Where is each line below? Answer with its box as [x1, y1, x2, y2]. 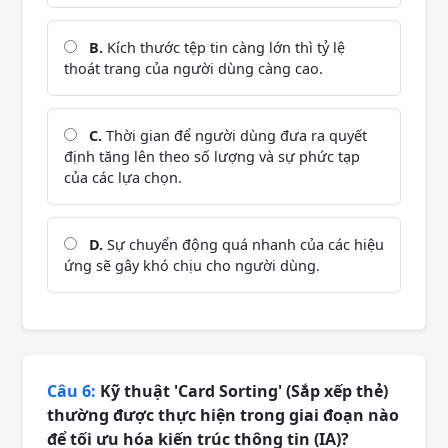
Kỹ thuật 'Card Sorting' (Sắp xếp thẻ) [96, 379, 388, 402]
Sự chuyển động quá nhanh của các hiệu [103, 234, 384, 254]
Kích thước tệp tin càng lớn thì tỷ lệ [103, 37, 345, 57]
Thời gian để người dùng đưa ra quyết [102, 125, 367, 145]
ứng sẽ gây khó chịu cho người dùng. [64, 255, 320, 275]
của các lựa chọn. [64, 167, 182, 187]
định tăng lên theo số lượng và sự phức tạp [64, 146, 360, 166]
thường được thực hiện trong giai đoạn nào [47, 403, 399, 426]
